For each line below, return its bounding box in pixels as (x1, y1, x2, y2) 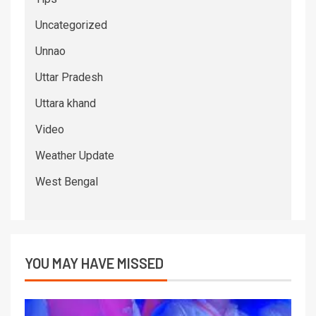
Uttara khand (35, 96, 96, 110)
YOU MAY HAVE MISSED (25, 254, 164, 272)
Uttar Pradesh (35, 70, 103, 84)
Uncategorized (35, 18, 107, 32)
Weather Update (35, 148, 114, 162)
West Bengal (35, 174, 98, 188)
